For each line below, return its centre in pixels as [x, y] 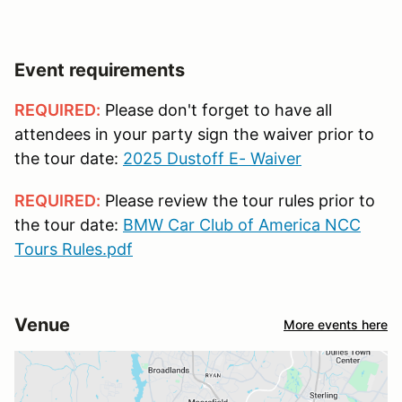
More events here [336, 325]
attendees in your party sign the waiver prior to [194, 134]
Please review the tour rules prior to [238, 200]
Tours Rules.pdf [74, 249]
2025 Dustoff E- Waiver [212, 158]
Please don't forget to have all [216, 109]
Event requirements [100, 70]
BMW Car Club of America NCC [242, 224]
